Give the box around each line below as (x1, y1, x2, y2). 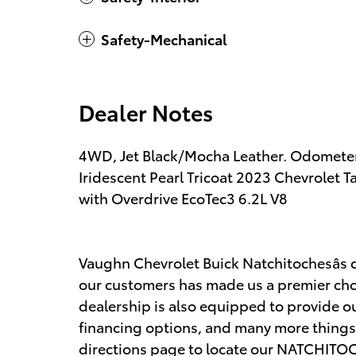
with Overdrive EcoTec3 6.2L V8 (79, 188, 288, 208)
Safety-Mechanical (101, 29, 227, 49)
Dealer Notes (79, 96, 213, 128)
